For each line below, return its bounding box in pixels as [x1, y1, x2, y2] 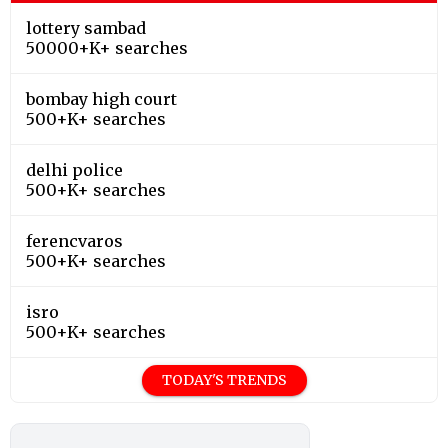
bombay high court [26, 88, 177, 109]
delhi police [26, 159, 123, 180]
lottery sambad [26, 17, 146, 38]
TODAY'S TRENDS [161, 370, 287, 389]
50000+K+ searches [26, 37, 188, 58]
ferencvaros [26, 230, 123, 251]
